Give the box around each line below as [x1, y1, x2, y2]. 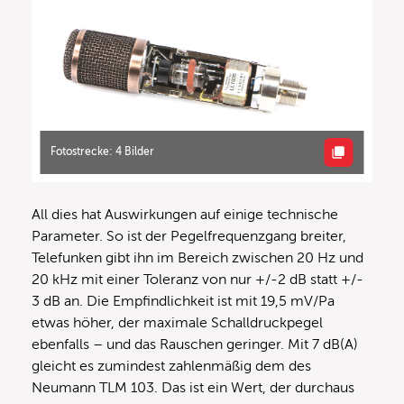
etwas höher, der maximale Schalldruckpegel [32, 314, 323, 331]
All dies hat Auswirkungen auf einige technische [32, 206, 338, 223]
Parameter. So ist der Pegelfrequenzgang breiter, [32, 227, 346, 244]
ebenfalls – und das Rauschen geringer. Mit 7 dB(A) [32, 335, 358, 353]
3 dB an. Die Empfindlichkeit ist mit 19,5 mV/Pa [32, 292, 335, 309]
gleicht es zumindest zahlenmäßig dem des [32, 357, 311, 374]
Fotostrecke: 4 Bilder [50, 145, 155, 158]
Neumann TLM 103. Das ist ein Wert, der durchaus [32, 379, 354, 396]
